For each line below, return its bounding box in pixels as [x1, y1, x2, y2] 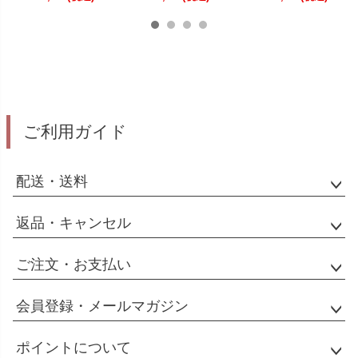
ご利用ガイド [23, 121, 128, 141]
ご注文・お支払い [16, 256, 131, 272]
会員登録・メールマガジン [16, 297, 189, 314]
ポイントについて [16, 339, 131, 356]
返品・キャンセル [16, 214, 131, 231]
